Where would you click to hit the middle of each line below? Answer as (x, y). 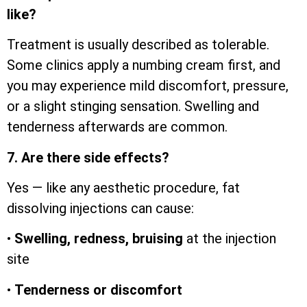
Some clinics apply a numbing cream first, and (144, 65)
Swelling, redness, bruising (99, 239)
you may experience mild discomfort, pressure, (148, 86)
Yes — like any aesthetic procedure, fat (123, 188)
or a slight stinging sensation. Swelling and (133, 107)
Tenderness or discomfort (98, 290)
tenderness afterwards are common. (117, 127)
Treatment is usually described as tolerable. (138, 45)
